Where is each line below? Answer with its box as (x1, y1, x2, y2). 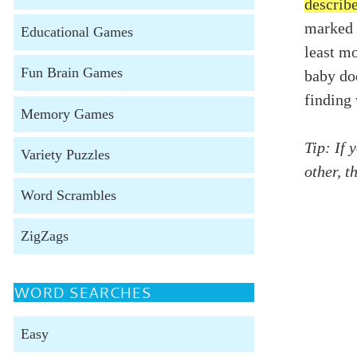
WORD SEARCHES (13, 282, 151, 304)
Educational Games (20, 24, 133, 41)
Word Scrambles (20, 186, 116, 203)
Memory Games (20, 105, 114, 122)
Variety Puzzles (20, 146, 110, 163)
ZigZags (20, 228, 69, 245)
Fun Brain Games (20, 65, 123, 81)
